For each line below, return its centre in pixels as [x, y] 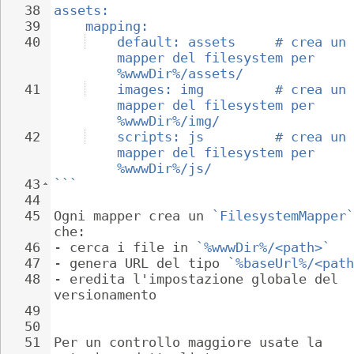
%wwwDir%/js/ [164, 168]
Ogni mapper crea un [133, 216]
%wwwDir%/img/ [168, 121]
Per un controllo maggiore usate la [192, 342]
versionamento [105, 295]
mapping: [117, 26]
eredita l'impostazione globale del [208, 279]
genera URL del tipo [149, 263]
